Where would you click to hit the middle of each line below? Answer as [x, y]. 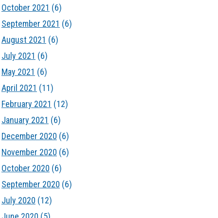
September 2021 [30, 24]
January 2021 [25, 120]
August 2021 [24, 40]
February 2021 [26, 104]
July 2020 [18, 200]
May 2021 [18, 72]
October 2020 [25, 168]
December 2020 [29, 136]
